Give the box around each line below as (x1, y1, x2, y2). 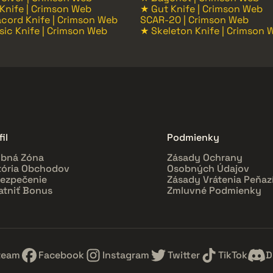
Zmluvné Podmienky (167, 183, 261, 197)
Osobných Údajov (167, 161, 249, 175)
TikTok (218, 248, 247, 261)
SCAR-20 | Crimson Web (140, 13, 249, 26)
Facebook (38, 248, 84, 261)
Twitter (168, 248, 200, 261)
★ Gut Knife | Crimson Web (140, 2, 263, 15)
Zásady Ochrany (167, 151, 243, 164)
